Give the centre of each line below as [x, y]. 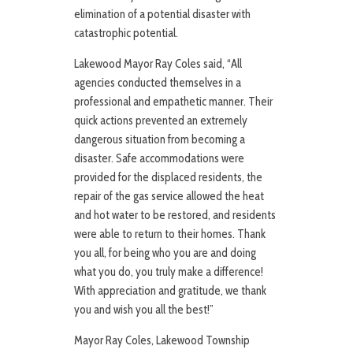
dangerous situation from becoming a [160, 140]
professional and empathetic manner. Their [173, 102]
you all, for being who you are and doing [165, 253]
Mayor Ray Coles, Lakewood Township [162, 341]
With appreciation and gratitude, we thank [170, 291]
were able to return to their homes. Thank [170, 234]
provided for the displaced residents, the [168, 178]
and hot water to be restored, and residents [175, 216]
